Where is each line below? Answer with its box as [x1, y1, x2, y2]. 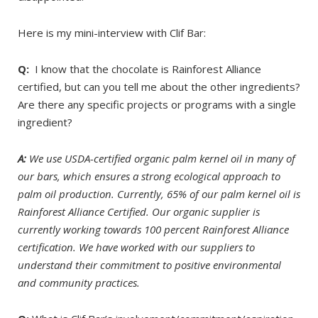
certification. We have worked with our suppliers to [18, 240, 255, 254]
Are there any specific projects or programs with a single [18, 97, 296, 111]
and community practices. [18, 275, 140, 290]
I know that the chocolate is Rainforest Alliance [29, 62, 261, 76]
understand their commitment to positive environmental [18, 258, 281, 272]
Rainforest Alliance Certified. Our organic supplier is [18, 204, 260, 219]
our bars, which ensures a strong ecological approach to [18, 169, 280, 183]
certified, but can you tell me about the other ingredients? [18, 79, 300, 94]
